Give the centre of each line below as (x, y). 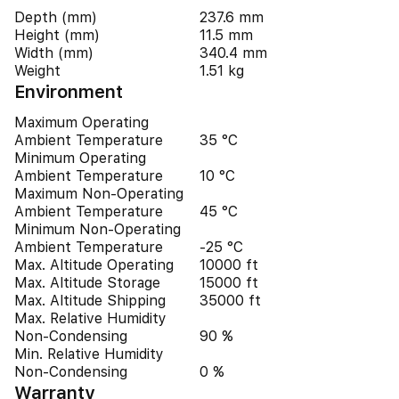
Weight (37, 71)
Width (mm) (54, 53)
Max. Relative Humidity (90, 318)
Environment (69, 92)
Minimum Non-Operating (98, 229)
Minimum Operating (80, 158)
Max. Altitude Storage (87, 283)
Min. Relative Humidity (89, 354)
